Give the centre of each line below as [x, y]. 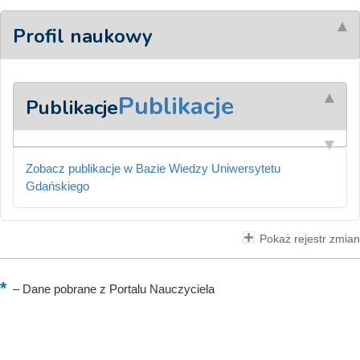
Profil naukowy [83, 36]
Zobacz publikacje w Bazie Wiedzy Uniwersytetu [153, 168]
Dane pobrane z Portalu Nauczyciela [117, 289]
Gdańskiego [57, 186]
